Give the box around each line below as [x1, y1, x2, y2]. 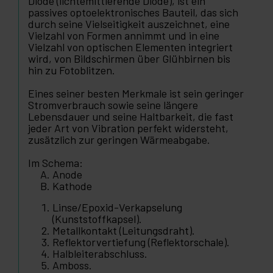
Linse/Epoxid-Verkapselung [52, 200, 182, 214]
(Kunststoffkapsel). [52, 212, 142, 226]
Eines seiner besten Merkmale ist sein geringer [28, 87, 244, 101]
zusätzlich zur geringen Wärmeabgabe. [28, 133, 210, 147]
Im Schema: [28, 156, 83, 170]
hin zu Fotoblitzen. [28, 63, 115, 77]
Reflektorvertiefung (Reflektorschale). [52, 235, 230, 249]
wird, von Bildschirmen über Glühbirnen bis [28, 52, 230, 66]
